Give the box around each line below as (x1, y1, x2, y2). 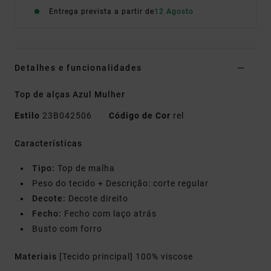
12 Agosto (154, 7, 194, 16)
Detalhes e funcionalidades (15, 63, 142, 73)
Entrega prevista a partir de (49, 7, 154, 16)
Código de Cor (109, 111, 171, 121)
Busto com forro (32, 224, 102, 234)
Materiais (15, 252, 59, 262)
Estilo (15, 111, 40, 121)
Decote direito (66, 194, 128, 204)
